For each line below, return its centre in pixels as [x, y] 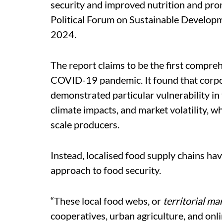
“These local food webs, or [107, 200]
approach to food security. [106, 170]
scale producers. [85, 124]
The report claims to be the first [117, 65]
